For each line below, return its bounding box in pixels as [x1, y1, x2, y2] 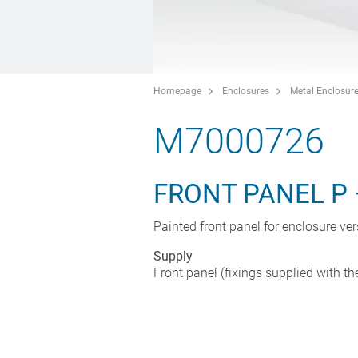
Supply [153, 248, 193, 264]
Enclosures [222, 85, 269, 97]
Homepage [153, 85, 201, 97]
